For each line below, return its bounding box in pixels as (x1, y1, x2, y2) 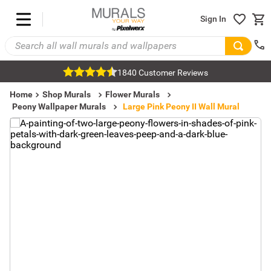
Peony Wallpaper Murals (12, 102, 106, 111)
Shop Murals (42, 90, 91, 99)
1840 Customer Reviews (117, 68, 208, 77)
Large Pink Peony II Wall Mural (123, 102, 240, 111)
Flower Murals (105, 90, 160, 99)
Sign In (200, 14, 226, 24)
